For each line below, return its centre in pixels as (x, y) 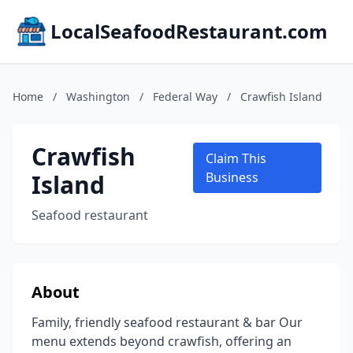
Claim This (236, 158)
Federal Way (185, 97)
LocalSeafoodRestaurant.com (189, 31)
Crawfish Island (281, 97)
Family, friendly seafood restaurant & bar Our (167, 322)
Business (232, 177)
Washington (98, 97)
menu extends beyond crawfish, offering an (162, 341)
